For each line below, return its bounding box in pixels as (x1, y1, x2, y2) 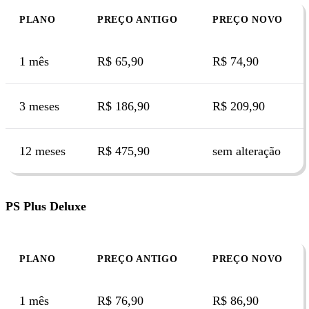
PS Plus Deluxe (6, 199, 86, 213)
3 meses (19, 99, 59, 113)
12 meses (19, 143, 66, 158)
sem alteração (212, 143, 281, 158)
